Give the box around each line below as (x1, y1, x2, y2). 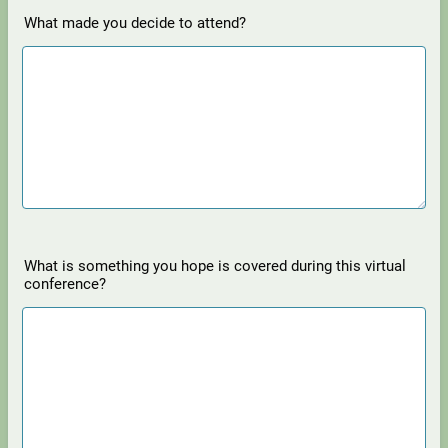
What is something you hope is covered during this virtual (24, 257, 406, 275)
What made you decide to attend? (24, 14, 246, 32)
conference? (24, 275, 106, 293)
